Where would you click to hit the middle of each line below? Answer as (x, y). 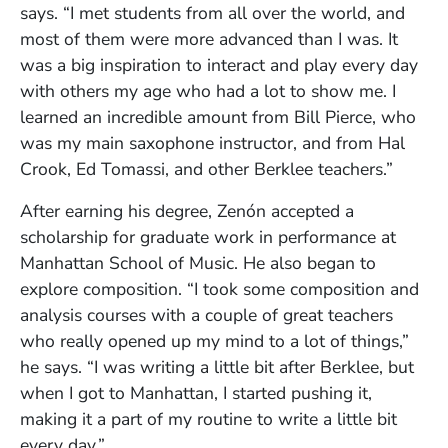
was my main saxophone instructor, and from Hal (212, 143)
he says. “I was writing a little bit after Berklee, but (217, 367)
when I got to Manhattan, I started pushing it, (196, 393)
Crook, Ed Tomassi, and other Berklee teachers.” (206, 169)
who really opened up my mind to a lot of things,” (214, 341)
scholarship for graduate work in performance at (208, 237)
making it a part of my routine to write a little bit (208, 419)
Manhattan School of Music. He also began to (198, 263)
